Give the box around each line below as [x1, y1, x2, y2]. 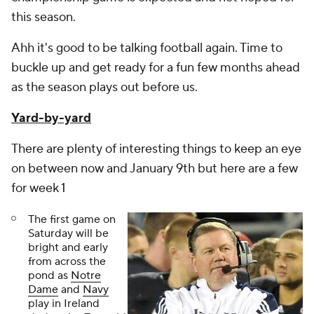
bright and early [28, 240, 108, 255]
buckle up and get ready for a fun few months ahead [11, 60, 300, 76]
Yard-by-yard [11, 110, 91, 127]
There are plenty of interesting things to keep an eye [11, 141, 301, 158]
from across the [28, 254, 106, 269]
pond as [28, 268, 71, 283]
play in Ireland [28, 296, 100, 311]
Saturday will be [28, 226, 109, 241]
